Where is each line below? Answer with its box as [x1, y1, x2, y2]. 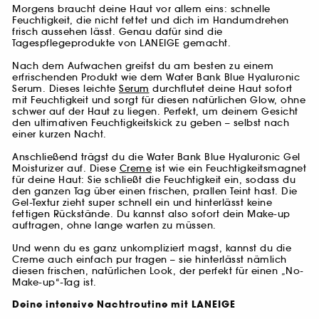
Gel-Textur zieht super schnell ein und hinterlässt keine [12, 197, 272, 209]
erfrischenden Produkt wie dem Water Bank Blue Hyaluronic [12, 71, 300, 84]
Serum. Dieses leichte [12, 83, 119, 95]
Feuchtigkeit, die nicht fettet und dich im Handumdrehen [12, 14, 289, 27]
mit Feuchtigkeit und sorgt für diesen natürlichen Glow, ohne [12, 94, 305, 107]
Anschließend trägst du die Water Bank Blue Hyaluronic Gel [12, 151, 300, 164]
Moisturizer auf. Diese [12, 162, 120, 175]
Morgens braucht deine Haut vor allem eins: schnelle [12, 3, 271, 16]
